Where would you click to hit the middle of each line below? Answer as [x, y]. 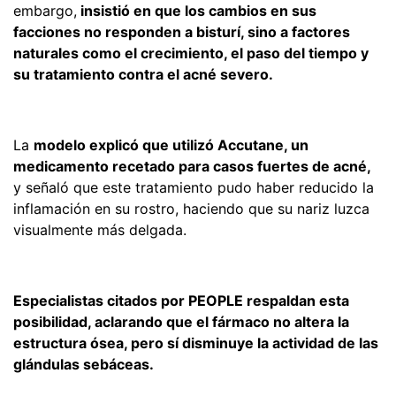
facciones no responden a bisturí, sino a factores [182, 31]
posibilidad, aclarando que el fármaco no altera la [181, 321]
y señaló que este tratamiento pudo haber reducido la [194, 187]
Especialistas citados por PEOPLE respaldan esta [181, 300]
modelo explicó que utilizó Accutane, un [171, 145]
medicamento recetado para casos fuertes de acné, [192, 166]
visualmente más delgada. [100, 229]
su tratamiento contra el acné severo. [143, 74]
